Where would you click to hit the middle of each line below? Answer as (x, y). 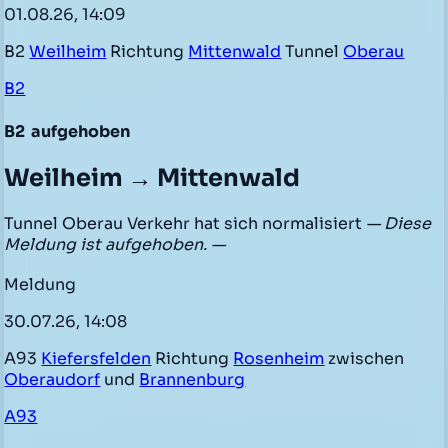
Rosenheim (279, 358)
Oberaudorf (52, 379)
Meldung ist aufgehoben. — (115, 244)
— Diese (399, 223)
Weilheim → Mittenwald (152, 177)
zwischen (364, 358)
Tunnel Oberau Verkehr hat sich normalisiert (185, 223)
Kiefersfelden (96, 358)
